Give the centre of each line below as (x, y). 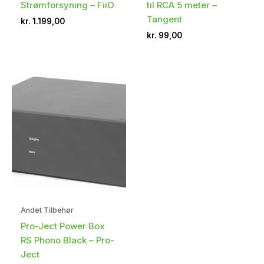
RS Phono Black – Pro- (67, 240)
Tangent (164, 19)
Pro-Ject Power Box (63, 226)
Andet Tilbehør (47, 210)
